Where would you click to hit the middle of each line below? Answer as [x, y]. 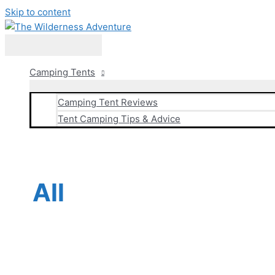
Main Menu [53, 45]
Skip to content [38, 12]
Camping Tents [62, 72]
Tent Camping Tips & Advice [119, 119]
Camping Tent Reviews [108, 102]
